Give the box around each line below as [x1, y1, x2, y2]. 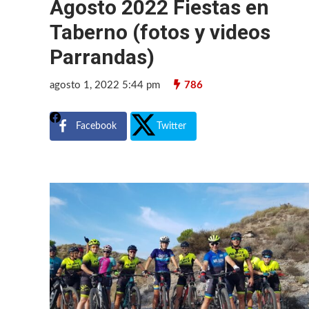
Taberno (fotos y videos [50, 19, 270, 44]
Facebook [76, 121, 117, 131]
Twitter [157, 121, 186, 131]
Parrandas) [50, 44, 154, 69]
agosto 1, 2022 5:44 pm [50, 79, 160, 90]
